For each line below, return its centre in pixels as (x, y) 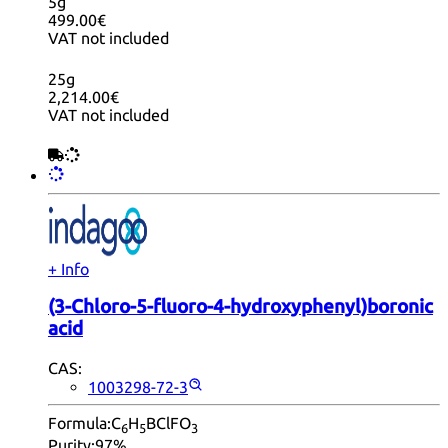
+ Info (68, 268)
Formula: (79, 423)
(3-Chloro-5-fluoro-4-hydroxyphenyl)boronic (240, 307)
